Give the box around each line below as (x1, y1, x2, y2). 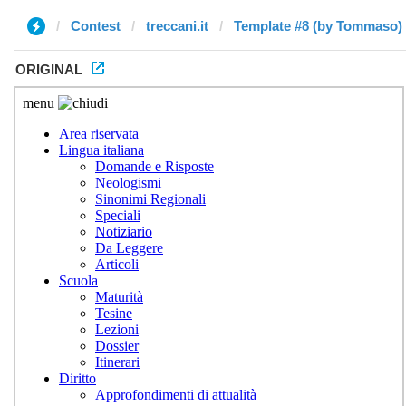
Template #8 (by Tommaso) (234, 18, 402, 34)
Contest (71, 18, 121, 34)
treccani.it (146, 18, 208, 34)
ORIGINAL (15, 62, 82, 77)
